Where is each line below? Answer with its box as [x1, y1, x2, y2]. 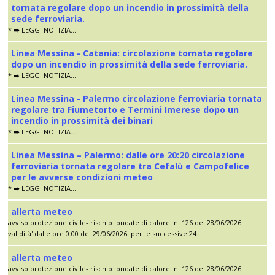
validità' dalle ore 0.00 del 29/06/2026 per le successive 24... [8, 229, 202, 239]
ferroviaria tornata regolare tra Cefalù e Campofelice [11, 160, 249, 172]
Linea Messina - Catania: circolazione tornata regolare [11, 47, 253, 59]
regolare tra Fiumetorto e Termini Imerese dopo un [11, 104, 239, 116]
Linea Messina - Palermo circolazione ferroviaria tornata [11, 93, 262, 105]
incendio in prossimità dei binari [11, 115, 153, 127]
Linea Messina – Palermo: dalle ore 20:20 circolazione [11, 149, 245, 161]
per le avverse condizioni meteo [11, 171, 153, 184]
